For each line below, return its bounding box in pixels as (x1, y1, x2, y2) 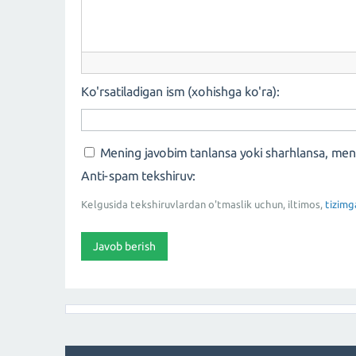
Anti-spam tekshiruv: (81, 168, 195, 183)
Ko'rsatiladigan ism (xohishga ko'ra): (81, 83, 280, 99)
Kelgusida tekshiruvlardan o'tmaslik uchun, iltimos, (81, 198, 325, 210)
